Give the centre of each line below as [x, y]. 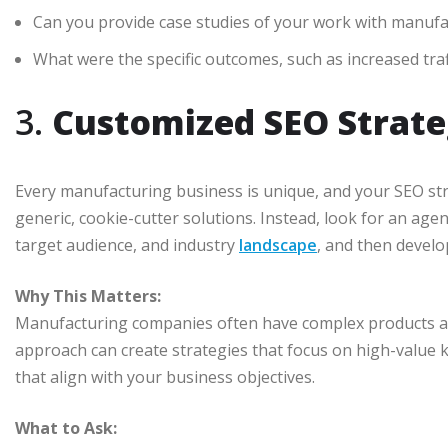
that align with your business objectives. [165, 376]
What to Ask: [66, 427]
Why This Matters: [88, 295]
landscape [278, 244]
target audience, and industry [127, 244]
